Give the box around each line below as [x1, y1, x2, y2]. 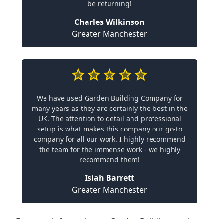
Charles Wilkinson [74, 16, 145, 27]
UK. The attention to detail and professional [38, 113, 181, 123]
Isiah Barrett [85, 172, 134, 183]
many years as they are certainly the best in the [31, 103, 188, 113]
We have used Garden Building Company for [36, 93, 183, 103]
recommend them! [79, 154, 140, 164]
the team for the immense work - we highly [39, 144, 180, 154]
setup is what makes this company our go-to [37, 124, 182, 133]
